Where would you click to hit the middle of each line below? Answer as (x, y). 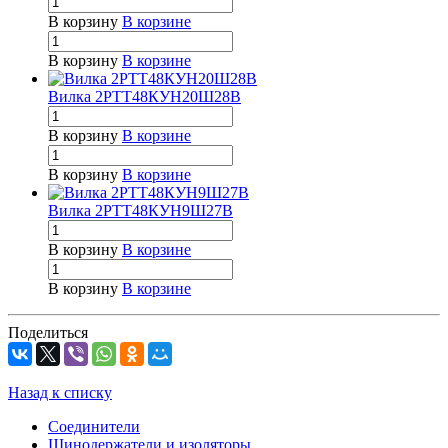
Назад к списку (60, 393)
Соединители (94, 427)
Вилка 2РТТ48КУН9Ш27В (140, 211)
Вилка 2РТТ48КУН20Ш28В (144, 97)
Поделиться (48, 333)
